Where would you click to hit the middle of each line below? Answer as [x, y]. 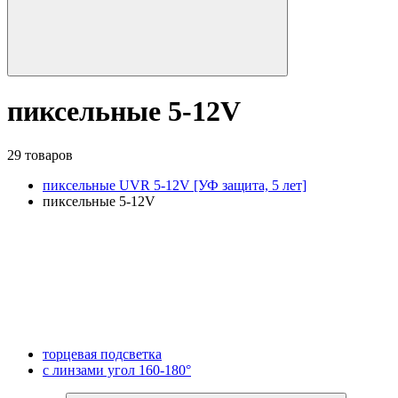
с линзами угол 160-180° [117, 370]
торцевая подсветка [102, 354]
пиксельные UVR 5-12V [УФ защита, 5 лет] [175, 185]
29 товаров [40, 155]
